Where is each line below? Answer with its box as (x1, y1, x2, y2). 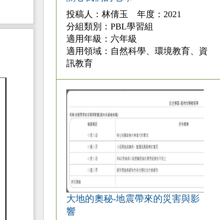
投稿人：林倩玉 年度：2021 (66, 9, 181, 19)
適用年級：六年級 (66, 33, 137, 44)
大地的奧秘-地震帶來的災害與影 (66, 193, 200, 204)
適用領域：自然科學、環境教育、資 (66, 46, 208, 56)
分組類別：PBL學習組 (66, 21, 153, 31)
